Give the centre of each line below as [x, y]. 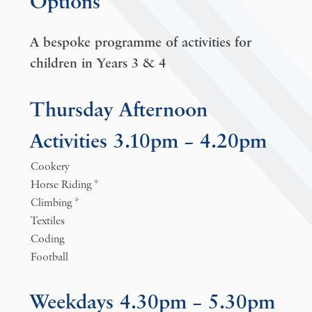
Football [49, 258]
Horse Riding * [64, 185]
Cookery [50, 167]
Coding [47, 240]
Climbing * [55, 203]
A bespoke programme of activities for [140, 43]
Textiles [47, 221]
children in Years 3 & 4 [97, 64]
